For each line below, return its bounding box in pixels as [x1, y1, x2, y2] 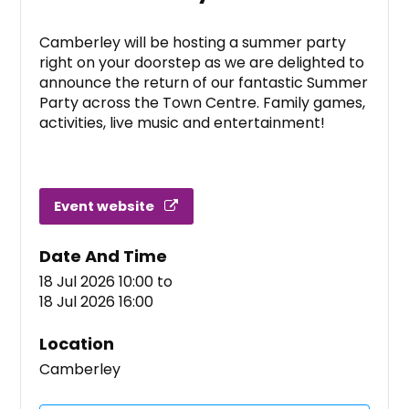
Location [39, 332, 115, 356]
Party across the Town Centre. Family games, [39, 92, 366, 114]
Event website [54, 197, 155, 216]
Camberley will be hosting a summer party [39, 32, 347, 54]
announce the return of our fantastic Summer [39, 72, 369, 94]
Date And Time [39, 245, 168, 268]
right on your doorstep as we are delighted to [39, 52, 365, 74]
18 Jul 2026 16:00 [39, 291, 154, 313]
